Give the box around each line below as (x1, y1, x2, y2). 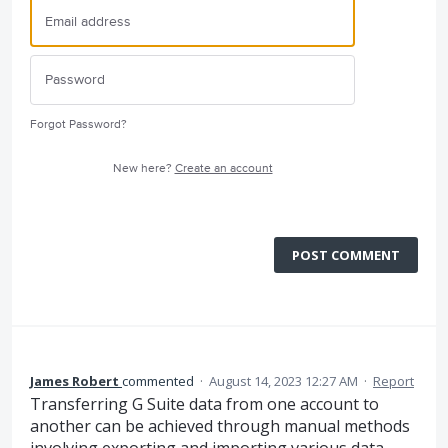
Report (373, 372, 414, 391)
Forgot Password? (30, 117, 127, 133)
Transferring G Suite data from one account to (30, 393, 379, 416)
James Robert (30, 372, 119, 391)
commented (122, 372, 197, 391)
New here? (112, 161, 175, 177)
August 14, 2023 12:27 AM (209, 372, 358, 391)
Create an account (174, 161, 273, 177)
